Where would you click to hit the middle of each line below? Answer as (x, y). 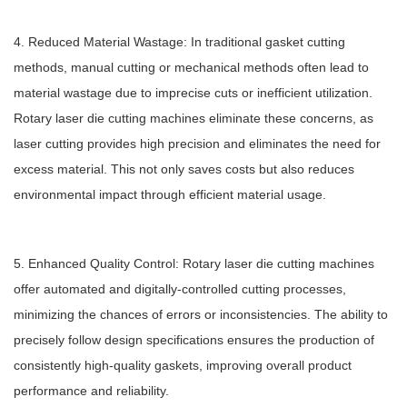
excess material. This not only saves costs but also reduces (184, 169)
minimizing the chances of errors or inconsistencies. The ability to (201, 314)
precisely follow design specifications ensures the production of (194, 340)
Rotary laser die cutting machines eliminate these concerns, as (194, 118)
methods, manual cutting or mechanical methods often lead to (191, 67)
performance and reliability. (91, 391)
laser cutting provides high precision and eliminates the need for (197, 144)
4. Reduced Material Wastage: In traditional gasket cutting (179, 42)
